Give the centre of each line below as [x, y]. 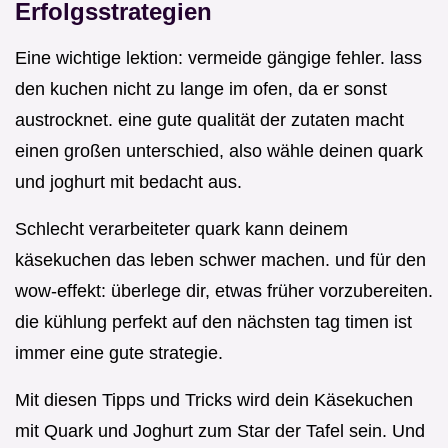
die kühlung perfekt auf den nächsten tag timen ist [213, 322]
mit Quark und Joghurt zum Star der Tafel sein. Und [220, 431]
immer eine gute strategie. [119, 353]
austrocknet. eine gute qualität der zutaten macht [209, 120]
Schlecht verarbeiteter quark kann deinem [181, 229]
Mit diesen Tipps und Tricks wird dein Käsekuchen [214, 400]
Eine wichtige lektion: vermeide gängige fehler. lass [218, 58]
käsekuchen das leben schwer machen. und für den [220, 260]
